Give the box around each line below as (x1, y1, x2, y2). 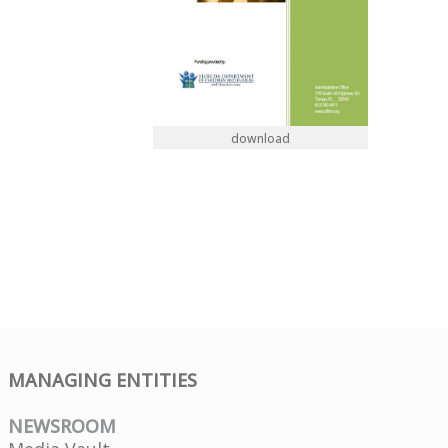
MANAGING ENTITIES (8, 367, 197, 392)
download (230, 130, 290, 148)
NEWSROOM (8, 413, 116, 438)
